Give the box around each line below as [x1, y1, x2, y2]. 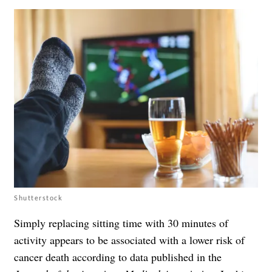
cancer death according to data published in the [14, 249, 222, 264]
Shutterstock [14, 193, 63, 202]
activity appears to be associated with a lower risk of [14, 232, 245, 247]
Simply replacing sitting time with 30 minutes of [14, 215, 228, 230]
